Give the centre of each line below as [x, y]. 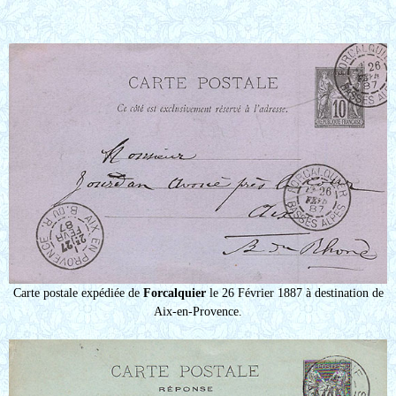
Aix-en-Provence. [198, 311]
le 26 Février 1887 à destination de [294, 293]
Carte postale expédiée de [78, 293]
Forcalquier [174, 293]
